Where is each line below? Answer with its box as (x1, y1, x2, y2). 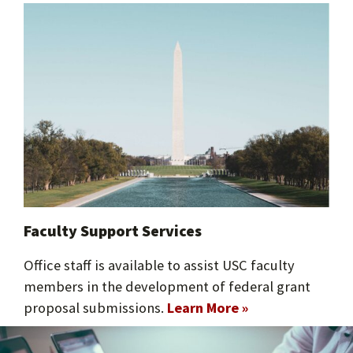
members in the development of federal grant (23, 277, 310, 295)
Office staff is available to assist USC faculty (23, 255, 295, 274)
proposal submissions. (23, 298, 167, 317)
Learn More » (166, 298, 248, 317)
